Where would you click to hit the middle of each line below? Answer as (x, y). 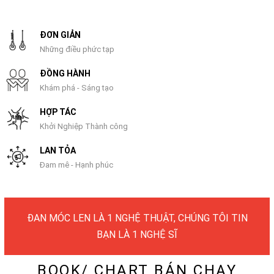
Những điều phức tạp (77, 49)
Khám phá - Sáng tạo (77, 87)
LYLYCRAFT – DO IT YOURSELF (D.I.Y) (137, 218)
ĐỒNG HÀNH (65, 73)
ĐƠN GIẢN (61, 35)
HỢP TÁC (58, 112)
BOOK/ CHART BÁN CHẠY (137, 254)
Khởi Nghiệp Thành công (84, 126)
